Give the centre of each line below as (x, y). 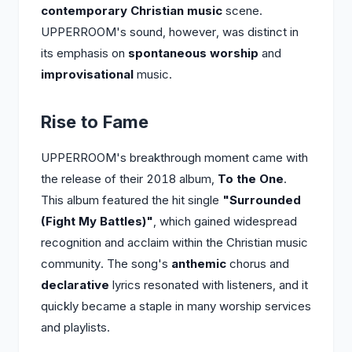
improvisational (87, 74)
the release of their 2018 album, (129, 179)
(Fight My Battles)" (97, 221)
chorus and (258, 264)
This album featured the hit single (132, 200)
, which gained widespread (225, 221)
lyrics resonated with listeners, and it (209, 285)
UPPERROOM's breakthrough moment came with (174, 158)
